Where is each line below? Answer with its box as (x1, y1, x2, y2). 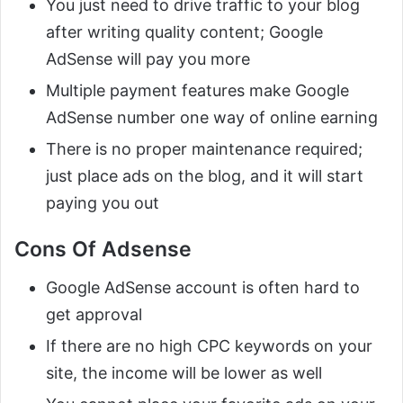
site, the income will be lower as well (46, 363, 322, 382)
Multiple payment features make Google (46, 81, 349, 101)
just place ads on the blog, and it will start (46, 166, 363, 186)
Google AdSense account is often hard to (46, 277, 360, 297)
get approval (46, 304, 142, 324)
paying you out (46, 193, 159, 213)
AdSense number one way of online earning (46, 108, 378, 128)
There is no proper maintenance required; (46, 139, 363, 159)
